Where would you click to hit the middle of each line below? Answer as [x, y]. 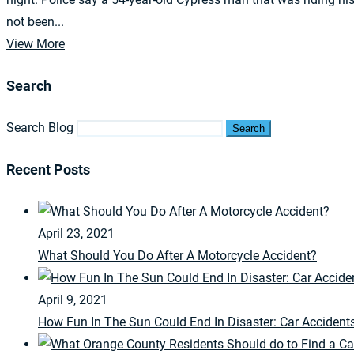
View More [36, 43]
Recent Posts [48, 169]
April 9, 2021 [73, 299]
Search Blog [40, 127]
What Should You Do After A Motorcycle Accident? [177, 255]
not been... [35, 21]
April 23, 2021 [76, 233]
